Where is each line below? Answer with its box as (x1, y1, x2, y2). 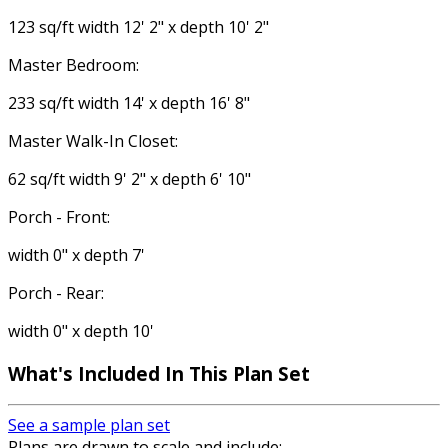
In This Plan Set (165, 360, 310, 386)
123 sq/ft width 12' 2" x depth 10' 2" (8, 16, 269, 38)
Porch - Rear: (8, 282, 104, 304)
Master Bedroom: (8, 54, 139, 76)
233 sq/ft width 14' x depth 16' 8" (8, 92, 250, 114)
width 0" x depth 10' (8, 320, 154, 342)
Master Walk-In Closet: (8, 130, 178, 152)
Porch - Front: (8, 206, 110, 228)
